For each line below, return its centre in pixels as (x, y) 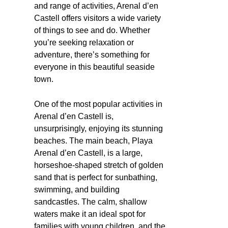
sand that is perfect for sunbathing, (96, 177)
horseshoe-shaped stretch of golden (99, 165)
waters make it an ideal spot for (90, 214)
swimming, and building (77, 189)
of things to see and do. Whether (92, 30)
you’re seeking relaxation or (84, 42)
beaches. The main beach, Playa (93, 140)
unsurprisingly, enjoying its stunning (98, 128)
